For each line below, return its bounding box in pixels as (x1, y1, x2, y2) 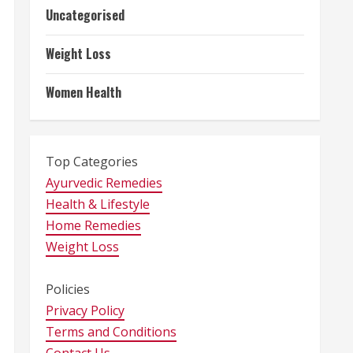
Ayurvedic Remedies (46, 174, 162, 191)
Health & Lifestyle (46, 195, 150, 213)
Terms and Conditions (46, 323, 176, 340)
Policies (46, 281, 90, 298)
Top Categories (46, 153, 138, 170)
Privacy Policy (46, 302, 124, 319)
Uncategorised (46, 6, 124, 24)
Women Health (46, 83, 121, 102)
